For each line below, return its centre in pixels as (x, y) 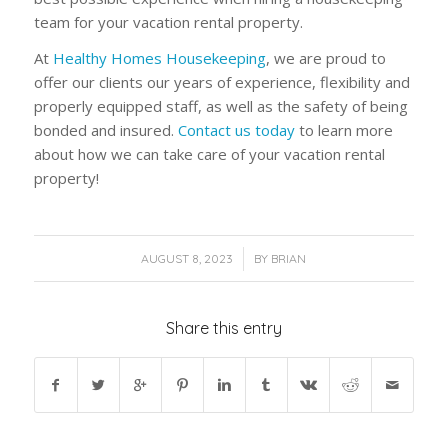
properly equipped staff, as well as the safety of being (220, 106)
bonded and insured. (105, 130)
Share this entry (223, 328)
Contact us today (236, 130)
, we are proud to (325, 58)
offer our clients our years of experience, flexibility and (221, 82)
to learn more (343, 130)
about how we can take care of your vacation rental (209, 154)
